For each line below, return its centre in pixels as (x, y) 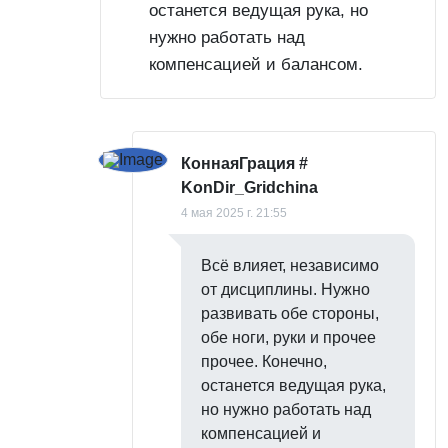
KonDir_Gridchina (249, 187)
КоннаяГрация (238, 163)
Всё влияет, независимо (290, 265)
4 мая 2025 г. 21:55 (234, 213)
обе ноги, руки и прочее (288, 337)
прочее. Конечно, (264, 361)
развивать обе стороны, (290, 313)
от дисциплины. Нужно (285, 289)
